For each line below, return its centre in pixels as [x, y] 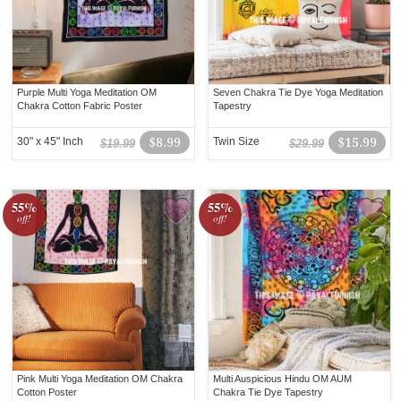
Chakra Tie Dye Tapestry [269, 392]
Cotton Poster [47, 392]
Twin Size [237, 142]
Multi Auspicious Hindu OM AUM [283, 379]
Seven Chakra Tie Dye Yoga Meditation [299, 93]
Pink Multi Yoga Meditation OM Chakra [100, 379]
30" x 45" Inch [51, 142]
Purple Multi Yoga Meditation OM [87, 93]
